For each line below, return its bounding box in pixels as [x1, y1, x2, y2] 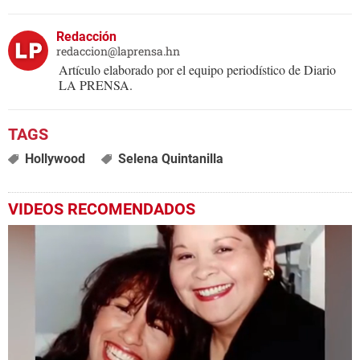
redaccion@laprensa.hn [56, 43, 180, 59]
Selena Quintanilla [117, 151, 223, 167]
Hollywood [24, 151, 85, 167]
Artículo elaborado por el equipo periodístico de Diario [59, 61, 336, 79]
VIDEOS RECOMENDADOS [8, 199, 195, 219]
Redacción [56, 29, 117, 45]
